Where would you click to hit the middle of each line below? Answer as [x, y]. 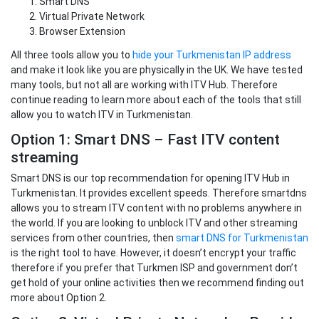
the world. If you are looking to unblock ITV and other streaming [154, 223]
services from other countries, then [93, 237]
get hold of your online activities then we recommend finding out [157, 282]
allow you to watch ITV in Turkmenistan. [102, 114]
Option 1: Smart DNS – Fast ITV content [145, 139]
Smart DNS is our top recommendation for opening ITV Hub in [150, 178]
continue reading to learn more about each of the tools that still [156, 99]
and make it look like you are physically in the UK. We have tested [157, 69]
